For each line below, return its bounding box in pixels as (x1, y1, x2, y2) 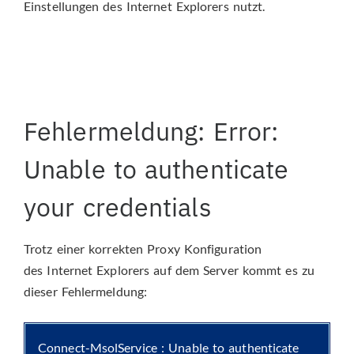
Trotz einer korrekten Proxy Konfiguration (24, 240, 262, 256)
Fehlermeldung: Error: (24, 114, 279, 148)
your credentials (24, 190, 212, 224)
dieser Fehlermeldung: (24, 283, 148, 299)
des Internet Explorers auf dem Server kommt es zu (24, 262, 314, 277)
